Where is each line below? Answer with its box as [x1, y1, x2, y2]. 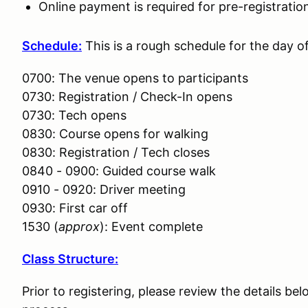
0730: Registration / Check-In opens [22, 89, 232, 104]
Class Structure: [22, 252, 118, 266]
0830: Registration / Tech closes [22, 145, 210, 159]
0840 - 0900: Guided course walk [22, 164, 216, 178]
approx [58, 219, 100, 234]
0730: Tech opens [22, 108, 126, 122]
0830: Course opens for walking [22, 126, 208, 141]
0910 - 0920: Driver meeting [22, 182, 186, 197]
